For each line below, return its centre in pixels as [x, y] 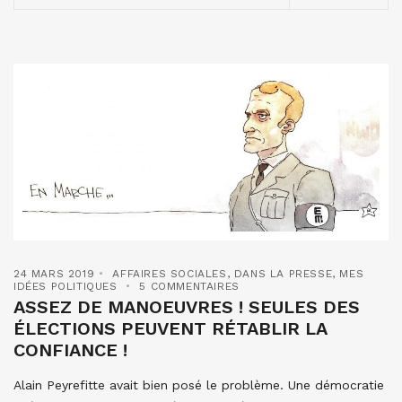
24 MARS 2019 [54, 274]
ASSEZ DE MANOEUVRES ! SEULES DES [187, 307]
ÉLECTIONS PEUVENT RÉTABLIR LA [170, 329]
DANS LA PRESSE [283, 274]
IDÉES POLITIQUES [66, 287]
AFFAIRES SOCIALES [170, 274]
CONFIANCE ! [70, 350]
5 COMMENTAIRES [189, 287]
